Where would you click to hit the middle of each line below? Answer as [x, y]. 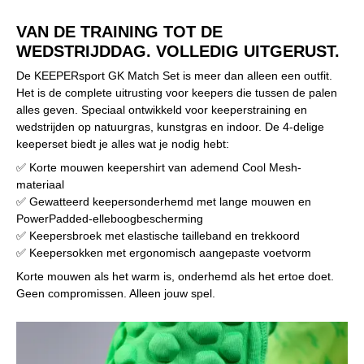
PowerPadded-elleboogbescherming [110, 219]
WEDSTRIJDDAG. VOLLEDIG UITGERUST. [178, 51]
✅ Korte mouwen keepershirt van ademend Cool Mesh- [159, 167]
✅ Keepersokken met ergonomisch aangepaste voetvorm [164, 253]
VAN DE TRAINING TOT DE [119, 32]
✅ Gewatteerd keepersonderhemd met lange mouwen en [164, 201]
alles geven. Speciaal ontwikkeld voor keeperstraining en [162, 110]
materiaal [40, 184]
